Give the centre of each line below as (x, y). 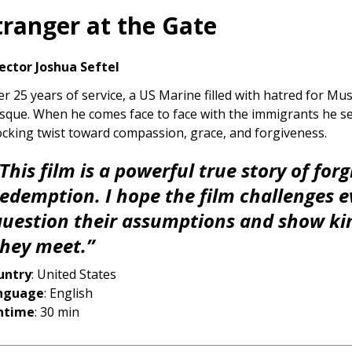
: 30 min (57, 312)
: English (68, 293)
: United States (74, 274)
